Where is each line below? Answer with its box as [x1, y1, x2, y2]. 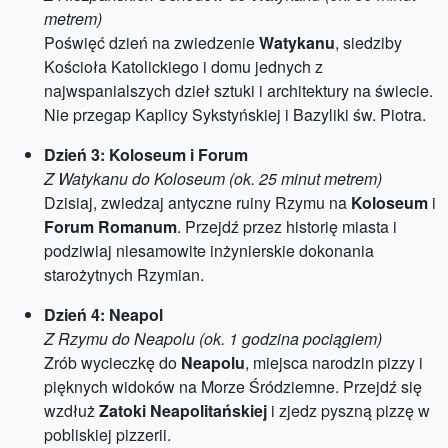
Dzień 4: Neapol [44, 303, 163, 326]
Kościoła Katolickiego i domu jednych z [44, 55, 323, 78]
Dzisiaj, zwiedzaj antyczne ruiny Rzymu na [44, 191, 351, 214]
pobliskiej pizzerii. [44, 423, 171, 446]
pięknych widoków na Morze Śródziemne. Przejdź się [44, 375, 422, 398]
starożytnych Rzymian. [44, 263, 204, 286]
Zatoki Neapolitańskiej [99, 399, 267, 422]
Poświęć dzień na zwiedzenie [44, 31, 259, 54]
